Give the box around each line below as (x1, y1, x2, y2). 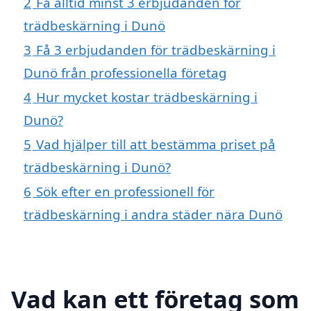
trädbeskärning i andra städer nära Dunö (24, 205, 283, 223)
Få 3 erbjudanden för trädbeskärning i (36, 40, 276, 58)
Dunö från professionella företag (24, 63, 227, 81)
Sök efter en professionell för (36, 182, 215, 200)
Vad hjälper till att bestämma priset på (36, 135, 276, 153)
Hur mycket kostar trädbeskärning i (36, 87, 258, 106)
